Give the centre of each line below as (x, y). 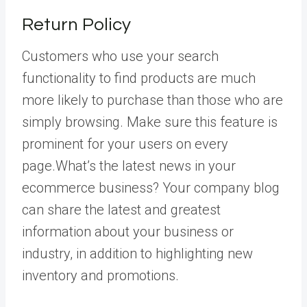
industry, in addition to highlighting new (137, 253)
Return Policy (76, 24)
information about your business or (128, 231)
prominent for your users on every (125, 144)
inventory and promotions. (100, 275)
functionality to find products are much (139, 78)
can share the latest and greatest (121, 209)
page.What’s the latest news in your (129, 165)
